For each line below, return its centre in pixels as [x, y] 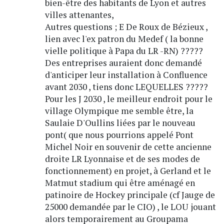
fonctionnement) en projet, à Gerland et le [128, 171]
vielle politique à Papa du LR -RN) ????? [124, 51]
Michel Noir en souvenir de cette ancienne [128, 147]
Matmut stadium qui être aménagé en [120, 183]
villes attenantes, [79, 15]
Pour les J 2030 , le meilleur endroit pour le [128, 99]
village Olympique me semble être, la [119, 111]
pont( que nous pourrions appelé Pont [119, 135]
